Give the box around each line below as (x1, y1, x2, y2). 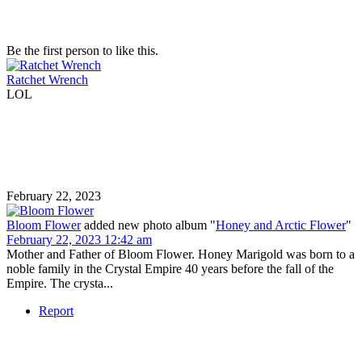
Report (39, 303, 74, 318)
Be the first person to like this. (6, 43, 158, 57)
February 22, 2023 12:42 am (6, 232, 152, 246)
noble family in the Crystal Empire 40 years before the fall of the (6, 261, 334, 276)
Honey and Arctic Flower (216, 217, 346, 232)
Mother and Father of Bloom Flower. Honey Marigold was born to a (6, 246, 355, 261)
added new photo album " (84, 217, 216, 232)
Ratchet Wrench (6, 72, 88, 86)
